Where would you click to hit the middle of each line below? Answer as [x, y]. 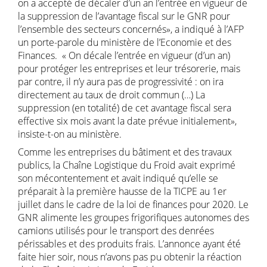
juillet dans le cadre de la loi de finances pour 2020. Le [133, 204]
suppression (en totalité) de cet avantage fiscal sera [125, 108]
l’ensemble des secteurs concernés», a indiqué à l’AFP [131, 29]
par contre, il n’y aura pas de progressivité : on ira [121, 81]
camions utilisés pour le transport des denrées [116, 230]
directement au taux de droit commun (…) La [111, 94]
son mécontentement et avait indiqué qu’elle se [118, 178]
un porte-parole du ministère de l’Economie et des [125, 42]
